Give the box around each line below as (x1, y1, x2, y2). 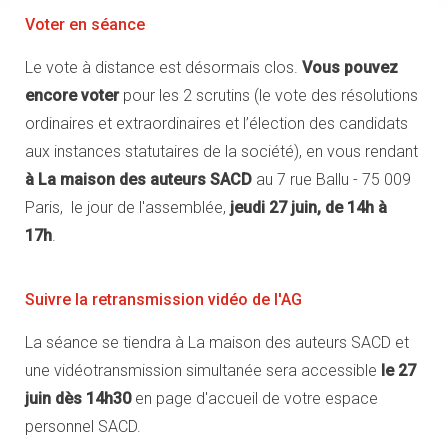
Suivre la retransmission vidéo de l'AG (25, 290, 302, 309)
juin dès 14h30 (25, 389, 131, 408)
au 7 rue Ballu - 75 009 (252, 170, 411, 189)
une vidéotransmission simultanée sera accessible (25, 361, 381, 380)
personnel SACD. (25, 417, 141, 436)
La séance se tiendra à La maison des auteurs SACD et (25, 333, 409, 352)
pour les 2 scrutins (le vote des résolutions (119, 86, 418, 105)
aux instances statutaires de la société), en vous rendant (25, 142, 418, 161)
